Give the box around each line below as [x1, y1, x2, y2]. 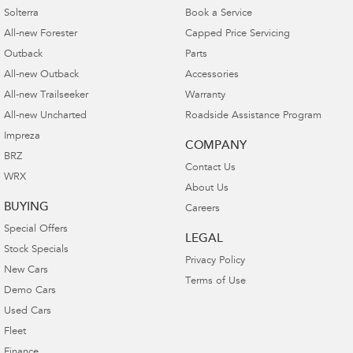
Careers [184, 203, 220, 214]
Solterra [4, 8, 39, 19]
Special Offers [4, 224, 68, 235]
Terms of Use [184, 276, 246, 287]
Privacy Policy [184, 255, 245, 266]
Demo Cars [4, 285, 56, 296]
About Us [184, 183, 229, 194]
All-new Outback [4, 69, 79, 80]
